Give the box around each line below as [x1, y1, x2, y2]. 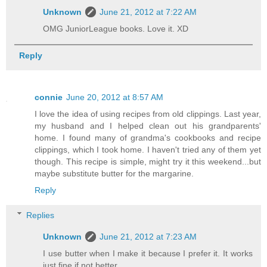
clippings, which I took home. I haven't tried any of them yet [35, 145, 261, 155]
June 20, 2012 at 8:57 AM [66, 92, 163, 103]
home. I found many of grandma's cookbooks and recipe [35, 133, 261, 143]
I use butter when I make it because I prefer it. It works [43, 248, 253, 258]
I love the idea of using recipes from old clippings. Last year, [35, 109, 261, 119]
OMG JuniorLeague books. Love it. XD [43, 24, 189, 34]
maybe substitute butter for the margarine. [35, 169, 194, 179]
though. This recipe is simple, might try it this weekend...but [35, 157, 261, 167]
